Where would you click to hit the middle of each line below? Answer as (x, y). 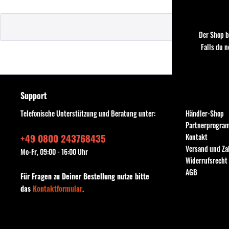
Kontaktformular (58, 188)
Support (34, 95)
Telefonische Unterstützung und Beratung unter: (88, 113)
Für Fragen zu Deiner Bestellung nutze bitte (85, 176)
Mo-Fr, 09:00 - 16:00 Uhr (54, 151)
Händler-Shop (204, 113)
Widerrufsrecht (206, 160)
